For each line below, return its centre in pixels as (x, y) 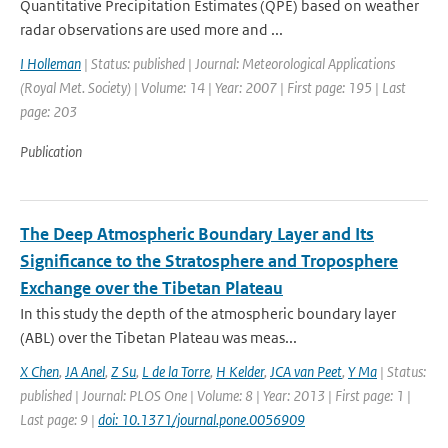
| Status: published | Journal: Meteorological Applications (238, 63)
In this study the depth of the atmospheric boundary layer (208, 313)
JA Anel (85, 371)
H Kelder (240, 371)
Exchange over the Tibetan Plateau (151, 288)
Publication (51, 151)
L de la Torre (176, 371)
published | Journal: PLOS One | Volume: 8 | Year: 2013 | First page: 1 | (215, 395)
